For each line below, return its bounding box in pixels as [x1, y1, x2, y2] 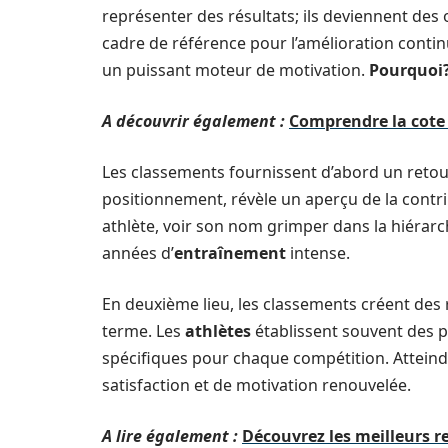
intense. [286, 242, 350, 264]
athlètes [185, 320, 251, 342]
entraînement [174, 242, 286, 264]
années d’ [102, 242, 174, 264]
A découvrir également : [102, 110, 285, 132]
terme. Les [102, 320, 185, 342]
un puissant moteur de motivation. [102, 59, 369, 81]
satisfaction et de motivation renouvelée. [102, 374, 411, 396]
